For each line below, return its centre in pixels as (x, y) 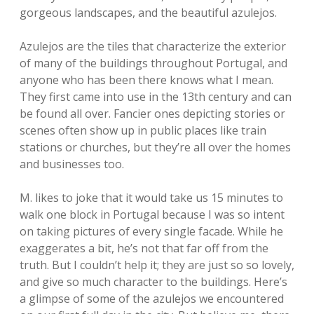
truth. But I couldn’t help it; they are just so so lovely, (157, 265)
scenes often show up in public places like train (143, 130)
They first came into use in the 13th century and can (156, 97)
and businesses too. (72, 164)
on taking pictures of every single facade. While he (151, 231)
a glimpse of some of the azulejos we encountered (152, 299)
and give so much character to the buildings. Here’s (153, 282)
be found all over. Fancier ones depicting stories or (152, 114)
